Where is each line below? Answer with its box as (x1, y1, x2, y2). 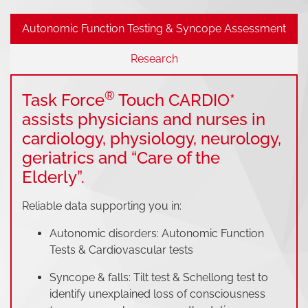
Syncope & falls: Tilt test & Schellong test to (49, 271, 268, 285)
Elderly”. (22, 167, 85, 188)
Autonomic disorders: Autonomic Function (49, 227, 264, 241)
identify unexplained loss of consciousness (49, 287, 265, 301)
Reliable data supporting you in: (22, 199, 181, 213)
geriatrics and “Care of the (22, 148, 220, 168)
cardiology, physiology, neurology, (22, 129, 281, 149)
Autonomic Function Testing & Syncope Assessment (22, 22, 286, 36)
